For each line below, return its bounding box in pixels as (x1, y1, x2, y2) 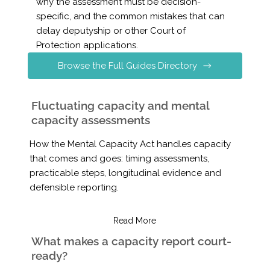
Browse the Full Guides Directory (57, 60, 197, 71)
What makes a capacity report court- (31, 234, 231, 248)
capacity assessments (31, 113, 150, 127)
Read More (113, 215, 157, 225)
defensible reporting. (29, 182, 119, 193)
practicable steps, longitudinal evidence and (29, 168, 221, 179)
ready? (31, 248, 67, 262)
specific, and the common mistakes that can (36, 11, 225, 22)
